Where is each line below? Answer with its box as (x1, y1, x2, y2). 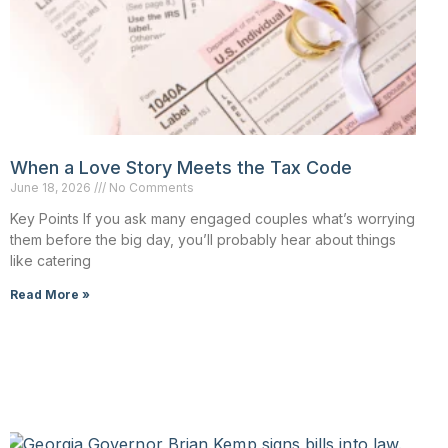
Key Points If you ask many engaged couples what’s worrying (10, 210, 415, 228)
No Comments (106, 180, 194, 196)
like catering (10, 252, 91, 270)
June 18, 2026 (10, 180, 94, 196)
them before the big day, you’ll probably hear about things (10, 231, 396, 249)
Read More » (10, 287, 90, 303)
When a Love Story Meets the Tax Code (10, 157, 352, 179)
